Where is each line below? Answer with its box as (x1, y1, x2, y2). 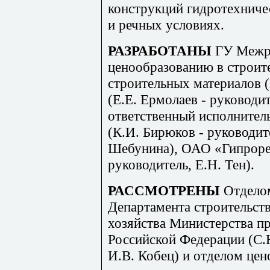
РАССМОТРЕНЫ (108, 182, 224, 198)
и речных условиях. (108, 16, 224, 33)
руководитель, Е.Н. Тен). (108, 156, 254, 172)
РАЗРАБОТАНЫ (108, 42, 215, 58)
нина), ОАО (142, 140, 215, 156)
